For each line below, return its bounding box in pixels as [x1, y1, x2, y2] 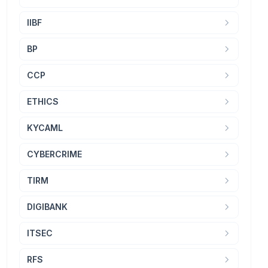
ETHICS [26, 96, 59, 106]
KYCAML [26, 122, 63, 133]
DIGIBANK [26, 201, 68, 212]
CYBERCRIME [26, 148, 82, 159]
